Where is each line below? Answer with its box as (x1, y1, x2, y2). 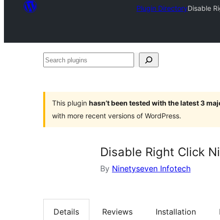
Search (43, 55, 68, 64)
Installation (156, 207, 196, 217)
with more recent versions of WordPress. (52, 111, 181, 120)
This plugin (52, 99, 89, 107)
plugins (43, 69, 69, 79)
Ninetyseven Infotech (112, 164, 191, 173)
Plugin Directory (137, 3, 188, 12)
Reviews (102, 207, 133, 217)
